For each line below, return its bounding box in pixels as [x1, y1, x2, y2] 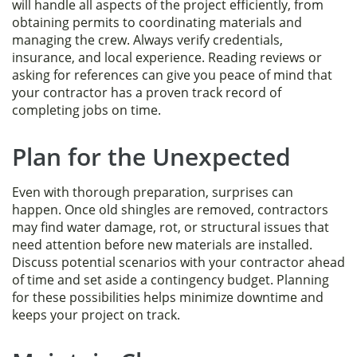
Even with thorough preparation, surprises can [12, 183, 293, 201]
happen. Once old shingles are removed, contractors [12, 201, 328, 218]
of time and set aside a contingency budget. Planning [12, 271, 329, 288]
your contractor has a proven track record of [12, 84, 281, 101]
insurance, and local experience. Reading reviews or [12, 49, 322, 66]
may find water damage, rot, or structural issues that [12, 218, 329, 236]
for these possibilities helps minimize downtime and [12, 288, 324, 306]
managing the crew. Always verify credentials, [12, 31, 283, 49]
